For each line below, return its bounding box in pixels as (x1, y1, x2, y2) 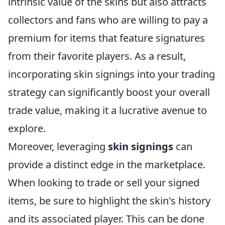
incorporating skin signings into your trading (8, 67, 215, 81)
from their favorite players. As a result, (8, 49, 186, 63)
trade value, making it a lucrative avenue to (8, 103, 207, 117)
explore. (8, 121, 46, 135)
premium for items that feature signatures (8, 31, 205, 45)
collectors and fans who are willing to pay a (8, 13, 208, 27)
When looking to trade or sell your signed (8, 175, 199, 189)
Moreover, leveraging (8, 139, 108, 153)
